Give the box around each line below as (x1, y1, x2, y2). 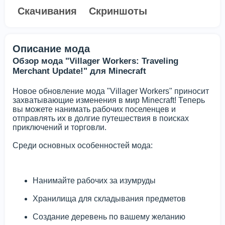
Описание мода (13, 43, 90, 55)
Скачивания (18, 6, 77, 17)
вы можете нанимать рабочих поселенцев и (13, 105, 176, 114)
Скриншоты (89, 6, 147, 17)
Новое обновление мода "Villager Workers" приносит (13, 87, 209, 96)
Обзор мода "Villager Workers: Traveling (13, 56, 178, 66)
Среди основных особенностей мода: (13, 141, 153, 150)
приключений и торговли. (13, 123, 106, 132)
